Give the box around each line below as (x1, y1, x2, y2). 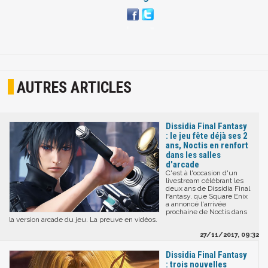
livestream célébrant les (166, 176, 243, 185)
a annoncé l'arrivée (166, 200, 226, 209)
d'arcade (166, 159, 199, 170)
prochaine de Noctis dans (166, 208, 247, 217)
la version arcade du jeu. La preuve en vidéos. (9, 215, 157, 224)
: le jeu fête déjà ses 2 (166, 130, 248, 142)
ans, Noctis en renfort (166, 140, 248, 151)
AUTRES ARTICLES (17, 78, 132, 96)
